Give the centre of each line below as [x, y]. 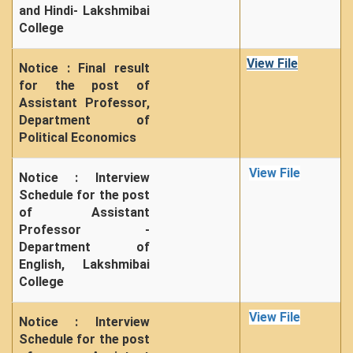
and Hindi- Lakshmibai [84, 11]
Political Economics [78, 137]
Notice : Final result [84, 68]
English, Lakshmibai [84, 264]
